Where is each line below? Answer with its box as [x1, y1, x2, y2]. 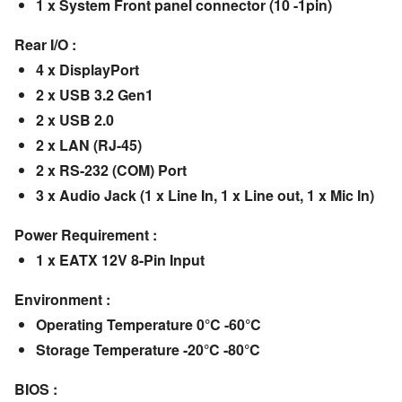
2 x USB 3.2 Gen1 [35, 84, 153, 106]
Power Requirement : [13, 224, 157, 246]
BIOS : [13, 379, 57, 400]
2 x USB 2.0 [35, 109, 114, 131]
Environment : [13, 289, 110, 310]
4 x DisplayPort [35, 59, 139, 81]
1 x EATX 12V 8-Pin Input [35, 249, 205, 271]
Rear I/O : [13, 34, 76, 56]
